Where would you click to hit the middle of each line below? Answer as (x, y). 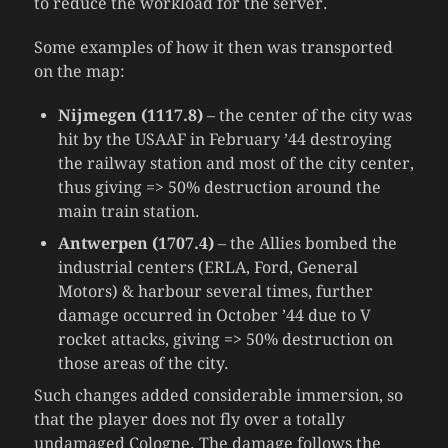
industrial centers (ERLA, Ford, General (207, 267)
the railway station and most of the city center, (235, 163)
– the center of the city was (307, 115)
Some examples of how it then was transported (213, 47)
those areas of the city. (143, 363)
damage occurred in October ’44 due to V (214, 315)
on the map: (79, 71)
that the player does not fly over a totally (189, 419)
